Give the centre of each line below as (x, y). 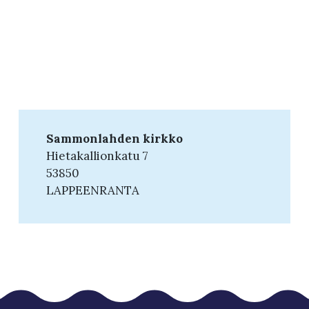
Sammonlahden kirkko (114, 138)
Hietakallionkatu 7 (97, 156)
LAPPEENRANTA (92, 190)
